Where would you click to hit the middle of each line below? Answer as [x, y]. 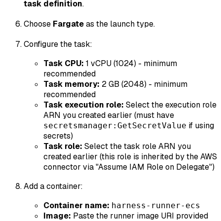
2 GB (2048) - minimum [144, 84]
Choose [38, 24]
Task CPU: [64, 64]
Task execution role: [84, 105]
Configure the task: [58, 44]
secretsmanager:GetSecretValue [115, 126]
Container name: [76, 206]
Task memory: [72, 84]
